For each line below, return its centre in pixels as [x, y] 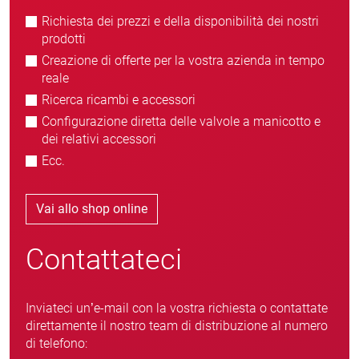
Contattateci [104, 260]
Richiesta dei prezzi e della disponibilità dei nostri [180, 21]
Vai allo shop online [92, 209]
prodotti [64, 39]
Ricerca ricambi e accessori [119, 100]
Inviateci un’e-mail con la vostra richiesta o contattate [177, 308]
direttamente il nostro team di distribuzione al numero [177, 326]
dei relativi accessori [99, 139]
